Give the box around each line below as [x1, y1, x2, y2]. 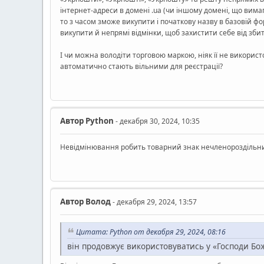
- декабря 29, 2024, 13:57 [111, 196, 197, 207]
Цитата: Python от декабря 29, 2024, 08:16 [76, 226, 226, 237]
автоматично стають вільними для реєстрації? [60, 61, 223, 71]
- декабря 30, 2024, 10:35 [114, 115, 200, 126]
